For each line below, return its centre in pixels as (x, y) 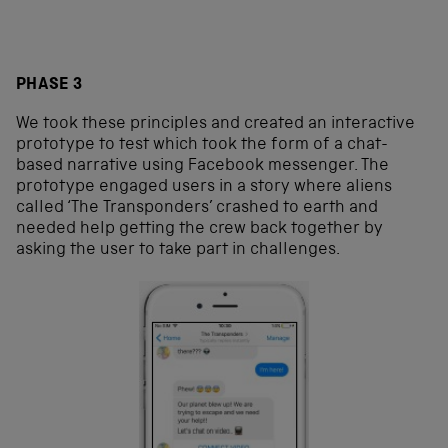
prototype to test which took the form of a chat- (202, 145)
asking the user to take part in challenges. (178, 250)
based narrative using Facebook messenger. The (202, 166)
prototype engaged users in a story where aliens (204, 187)
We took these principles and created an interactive (215, 124)
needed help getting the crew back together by (199, 229)
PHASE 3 (49, 85)
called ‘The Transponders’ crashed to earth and (197, 208)
